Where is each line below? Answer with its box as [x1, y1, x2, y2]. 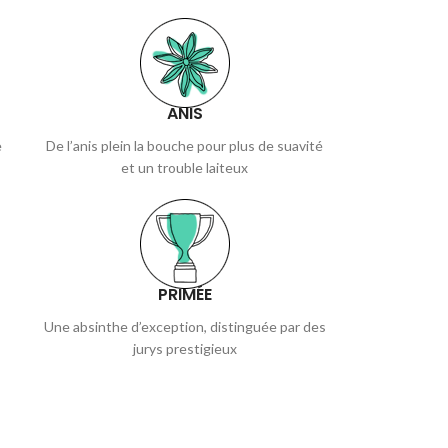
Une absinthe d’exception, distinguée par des [43, 317, 326, 335]
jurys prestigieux [132, 339, 237, 357]
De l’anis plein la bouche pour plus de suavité [46, 136, 323, 154]
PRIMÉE [157, 282, 212, 306]
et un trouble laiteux [121, 158, 248, 176]
